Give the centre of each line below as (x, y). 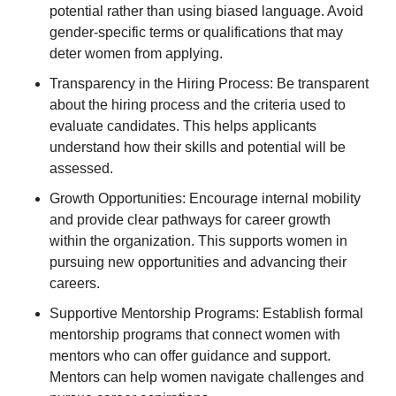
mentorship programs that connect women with (195, 334)
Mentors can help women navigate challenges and (207, 377)
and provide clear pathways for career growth (190, 219)
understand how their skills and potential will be (198, 147)
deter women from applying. (136, 53)
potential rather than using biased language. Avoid (206, 11)
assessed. (81, 168)
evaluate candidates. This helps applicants (183, 126)
